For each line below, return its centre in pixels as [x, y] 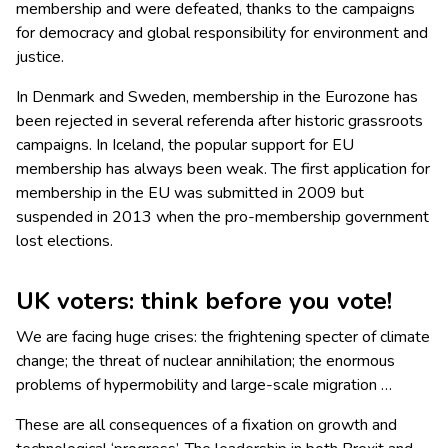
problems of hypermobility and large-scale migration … [204, 385]
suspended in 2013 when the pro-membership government [222, 217]
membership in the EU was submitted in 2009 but [190, 193]
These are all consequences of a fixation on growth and [206, 425]
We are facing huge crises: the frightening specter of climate [223, 337]
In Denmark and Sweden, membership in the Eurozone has [217, 97]
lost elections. [64, 241]
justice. [40, 57]
